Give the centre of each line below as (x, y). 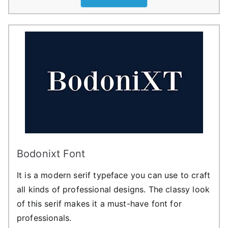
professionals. (44, 218)
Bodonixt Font (51, 153)
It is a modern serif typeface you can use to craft (114, 175)
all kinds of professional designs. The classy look (113, 189)
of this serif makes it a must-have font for (99, 203)
